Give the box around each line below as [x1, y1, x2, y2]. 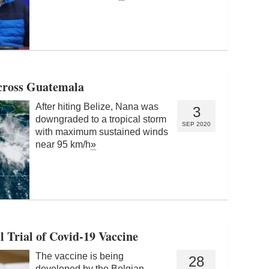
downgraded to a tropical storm [35, 113, 166, 124]
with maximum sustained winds [35, 126, 168, 137]
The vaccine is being [35, 250, 124, 261]
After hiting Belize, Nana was [35, 101, 159, 112]
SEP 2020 [182, 120, 211, 127]
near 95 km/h [35, 139, 91, 150]
